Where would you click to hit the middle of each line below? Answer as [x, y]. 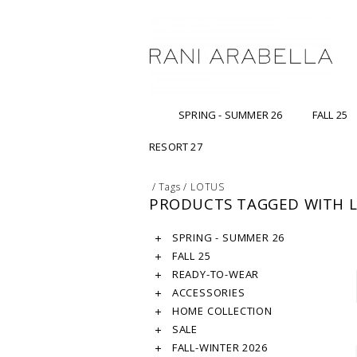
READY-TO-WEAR [214, 275]
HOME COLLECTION [221, 311]
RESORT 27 [176, 147]
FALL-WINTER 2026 [218, 348]
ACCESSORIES [207, 293]
